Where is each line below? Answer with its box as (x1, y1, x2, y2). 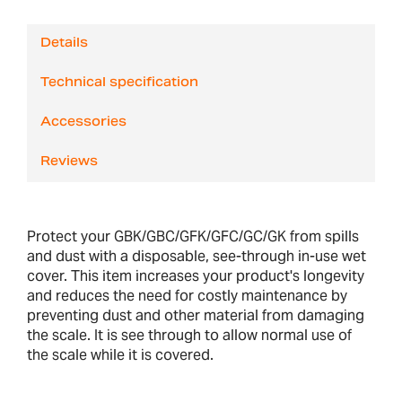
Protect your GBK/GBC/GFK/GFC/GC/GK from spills (27, 227, 359, 247)
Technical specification (40, 70, 198, 98)
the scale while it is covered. (27, 345, 214, 365)
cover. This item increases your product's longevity (27, 267, 364, 286)
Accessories (40, 109, 127, 137)
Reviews (40, 149, 98, 177)
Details (40, 31, 88, 58)
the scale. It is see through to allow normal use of (27, 326, 352, 345)
